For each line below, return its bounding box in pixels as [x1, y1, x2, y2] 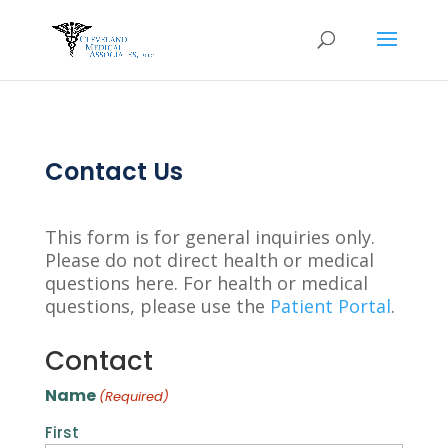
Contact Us [44, 155, 183, 188]
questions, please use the [44, 294, 270, 318]
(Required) [99, 387, 170, 406]
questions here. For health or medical [44, 271, 368, 295]
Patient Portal [269, 294, 391, 318]
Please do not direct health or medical [44, 248, 374, 272]
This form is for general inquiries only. [44, 225, 375, 249]
